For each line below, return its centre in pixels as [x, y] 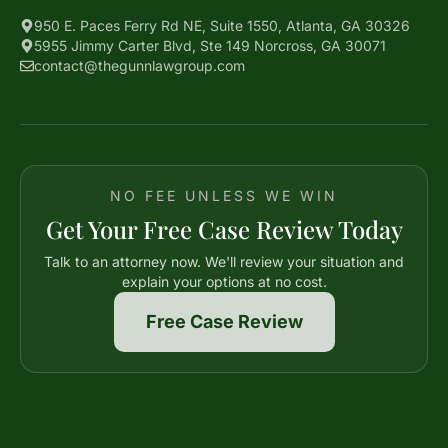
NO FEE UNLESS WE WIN [224, 195]
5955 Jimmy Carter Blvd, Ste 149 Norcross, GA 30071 [210, 45]
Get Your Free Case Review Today [224, 229]
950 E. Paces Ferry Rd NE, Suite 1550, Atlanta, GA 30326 [222, 25]
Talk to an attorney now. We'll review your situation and [224, 261]
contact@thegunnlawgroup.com [139, 65]
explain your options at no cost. [224, 281]
